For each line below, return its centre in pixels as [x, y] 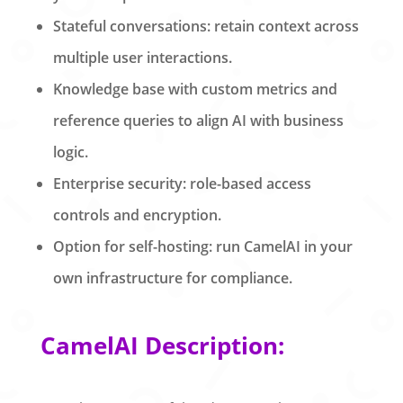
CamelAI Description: [162, 345]
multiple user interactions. [142, 57]
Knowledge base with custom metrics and [195, 89]
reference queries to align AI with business [198, 120]
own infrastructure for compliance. [172, 278]
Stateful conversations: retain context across [206, 26]
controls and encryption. [137, 215]
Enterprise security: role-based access [182, 183]
